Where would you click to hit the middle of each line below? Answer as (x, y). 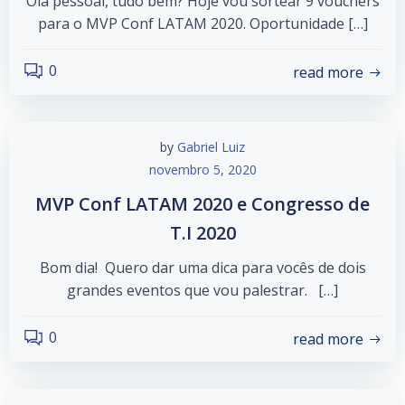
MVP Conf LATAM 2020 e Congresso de (202, 204)
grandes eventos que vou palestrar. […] (202, 290)
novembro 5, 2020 (202, 170)
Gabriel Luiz (211, 147)
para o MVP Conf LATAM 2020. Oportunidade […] (202, 24)
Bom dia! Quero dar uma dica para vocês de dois (202, 268)
